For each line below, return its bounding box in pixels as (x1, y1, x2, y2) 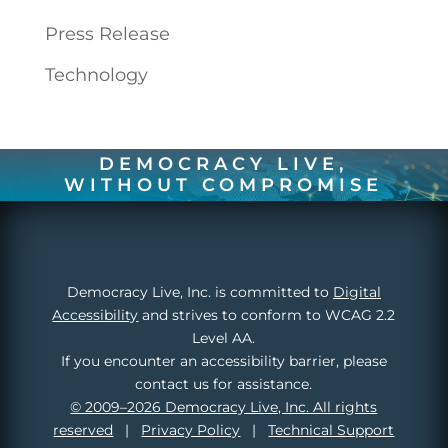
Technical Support (268, 421, 395, 440)
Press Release (44, 23, 170, 46)
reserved (53, 421, 114, 440)
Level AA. (192, 329, 256, 348)
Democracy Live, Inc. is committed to (66, 283, 333, 302)
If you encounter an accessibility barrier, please (60, 352, 387, 371)
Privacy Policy (141, 421, 241, 440)
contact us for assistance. (135, 375, 313, 394)
